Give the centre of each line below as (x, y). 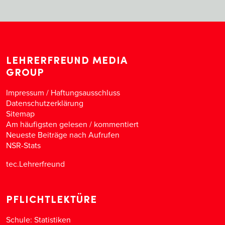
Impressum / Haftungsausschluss (63, 92)
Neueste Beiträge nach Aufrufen (63, 134)
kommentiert (116, 124)
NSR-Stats (23, 145)
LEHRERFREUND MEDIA (67, 60)
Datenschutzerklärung (45, 103)
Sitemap (20, 113)
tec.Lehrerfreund (35, 163)
